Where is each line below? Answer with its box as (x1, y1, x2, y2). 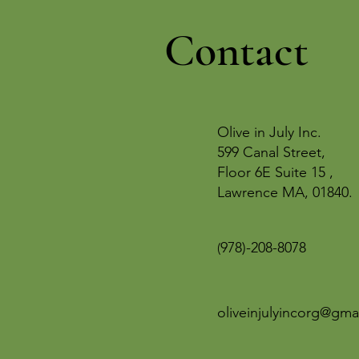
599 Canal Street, (217, 143, 325, 161)
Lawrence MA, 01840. (217, 184, 353, 201)
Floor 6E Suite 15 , (217, 163, 333, 181)
